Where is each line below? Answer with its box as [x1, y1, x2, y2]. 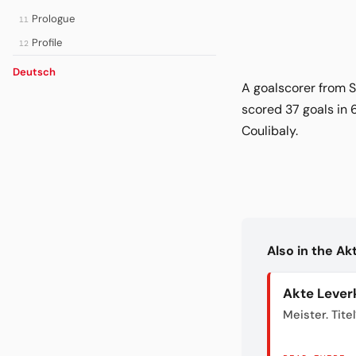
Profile [31, 36, 62, 49]
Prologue [31, 12, 75, 25]
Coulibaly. [242, 122, 298, 139]
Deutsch [13, 65, 56, 79]
